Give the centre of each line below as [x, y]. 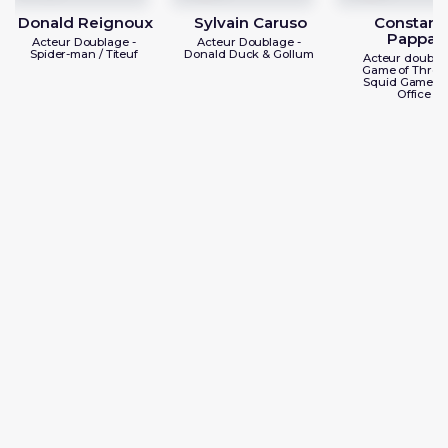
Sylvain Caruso [250, 23]
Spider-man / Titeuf [84, 54]
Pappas [415, 39]
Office [414, 94]
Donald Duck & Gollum [249, 54]
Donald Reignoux [85, 23]
